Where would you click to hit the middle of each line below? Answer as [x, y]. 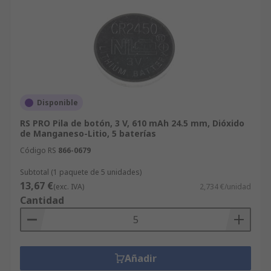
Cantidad [42, 200]
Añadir [140, 258]
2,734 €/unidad [225, 187]
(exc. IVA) [69, 187]
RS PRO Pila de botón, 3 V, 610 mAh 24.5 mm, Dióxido [132, 123]
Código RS [38, 150]
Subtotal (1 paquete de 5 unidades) [81, 172]
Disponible [57, 103]
